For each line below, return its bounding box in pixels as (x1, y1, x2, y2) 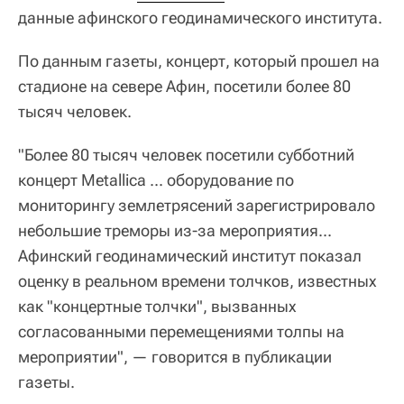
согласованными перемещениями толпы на (18, 321, 344, 341)
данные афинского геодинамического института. (18, 7, 382, 27)
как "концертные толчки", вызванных (18, 296, 297, 316)
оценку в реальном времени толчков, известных (18, 271, 377, 290)
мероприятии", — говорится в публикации (18, 346, 332, 366)
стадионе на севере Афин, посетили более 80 (18, 76, 351, 96)
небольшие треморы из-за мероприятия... (18, 220, 332, 240)
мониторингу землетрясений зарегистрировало (18, 195, 375, 215)
